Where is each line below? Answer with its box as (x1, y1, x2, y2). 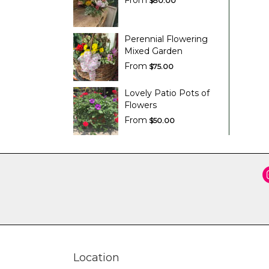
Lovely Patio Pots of (124, 88, 210, 99)
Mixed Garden (124, 46, 183, 57)
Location (73, 251, 119, 265)
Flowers (124, 100, 157, 111)
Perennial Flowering (124, 34, 208, 45)
